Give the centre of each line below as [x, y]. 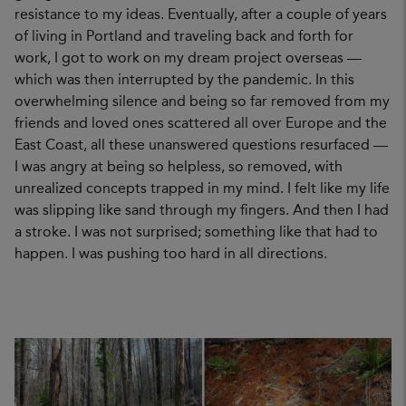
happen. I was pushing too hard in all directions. [171, 255]
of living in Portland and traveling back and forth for [184, 37]
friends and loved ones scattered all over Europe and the [201, 124]
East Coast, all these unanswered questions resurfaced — [201, 146]
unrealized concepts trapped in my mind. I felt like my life [202, 189]
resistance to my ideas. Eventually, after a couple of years [201, 15]
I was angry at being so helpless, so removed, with [179, 168]
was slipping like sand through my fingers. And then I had [202, 211]
